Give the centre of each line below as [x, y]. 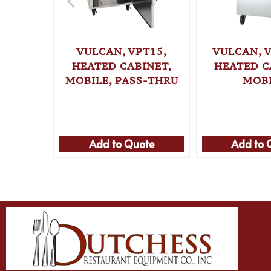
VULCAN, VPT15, [122, 51]
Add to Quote [122, 144]
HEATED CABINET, [122, 66]
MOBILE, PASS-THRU [122, 80]
